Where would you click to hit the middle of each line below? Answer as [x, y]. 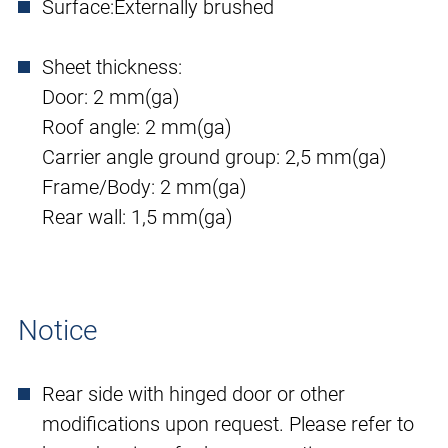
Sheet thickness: [112, 67]
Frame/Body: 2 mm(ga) [144, 187]
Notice [57, 331]
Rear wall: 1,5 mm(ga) [137, 217]
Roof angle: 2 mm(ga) [137, 127]
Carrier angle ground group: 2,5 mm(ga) [214, 157]
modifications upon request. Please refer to [228, 424]
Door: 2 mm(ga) [111, 97]
